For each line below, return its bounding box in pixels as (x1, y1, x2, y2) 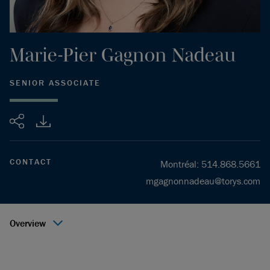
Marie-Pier (10, 44, 96, 65)
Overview (10, 217, 46, 229)
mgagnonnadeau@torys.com (146, 175, 260, 187)
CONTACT (10, 156, 52, 167)
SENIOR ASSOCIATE (10, 77, 101, 88)
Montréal (160, 158, 196, 170)
